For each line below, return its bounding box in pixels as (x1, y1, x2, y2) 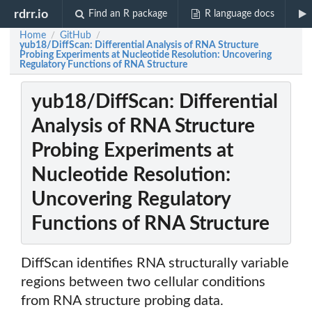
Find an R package (88, 9, 168, 19)
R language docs (204, 9, 274, 19)
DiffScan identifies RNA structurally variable (21, 256, 289, 271)
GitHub (60, 31, 91, 40)
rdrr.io (14, 8, 49, 20)
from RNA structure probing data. (21, 294, 224, 309)
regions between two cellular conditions (21, 275, 265, 290)
